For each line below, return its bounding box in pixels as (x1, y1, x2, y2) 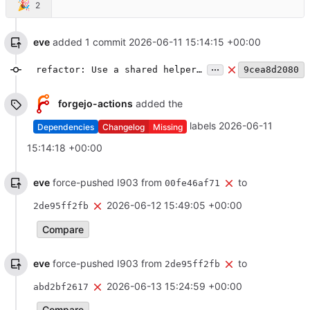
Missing (153, 121, 183, 132)
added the (132, 97, 183, 109)
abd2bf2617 (33, 281, 89, 292)
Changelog (102, 121, 145, 132)
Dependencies (37, 121, 94, 132)
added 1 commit (50, 35, 129, 48)
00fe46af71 (165, 178, 220, 189)
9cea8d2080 (244, 64, 299, 75)
